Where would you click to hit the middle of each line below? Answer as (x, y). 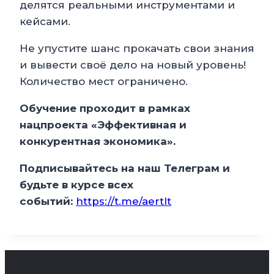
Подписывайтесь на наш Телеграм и (125, 168)
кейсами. (45, 22)
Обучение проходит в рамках (105, 109)
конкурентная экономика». (98, 142)
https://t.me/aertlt (124, 202)
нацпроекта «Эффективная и (103, 125)
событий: (48, 202)
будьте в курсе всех (76, 185)
